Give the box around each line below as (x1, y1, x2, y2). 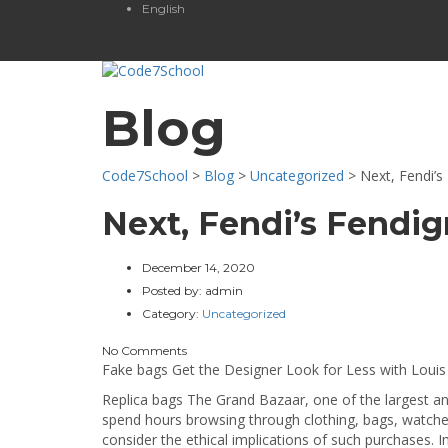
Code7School (102, 166, 188, 185)
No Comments (102, 343, 187, 358)
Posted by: (142, 283, 205, 298)
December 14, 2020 (142, 260, 255, 275)
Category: (142, 306, 202, 321)
